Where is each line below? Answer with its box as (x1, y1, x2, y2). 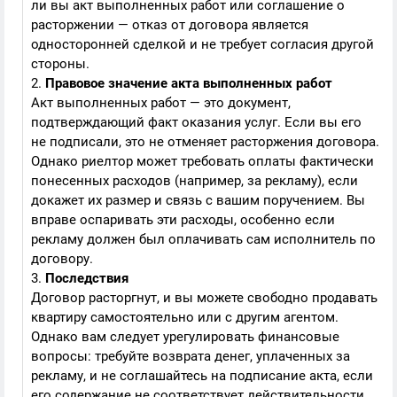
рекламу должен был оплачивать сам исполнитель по (31, 231, 376, 247)
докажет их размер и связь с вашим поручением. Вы (31, 192, 365, 208)
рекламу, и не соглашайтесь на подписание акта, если (31, 368, 373, 384)
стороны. (31, 56, 90, 72)
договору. (31, 251, 93, 267)
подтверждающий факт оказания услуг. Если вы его (31, 114, 362, 130)
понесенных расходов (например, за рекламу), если (31, 173, 358, 189)
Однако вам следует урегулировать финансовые (31, 329, 339, 345)
